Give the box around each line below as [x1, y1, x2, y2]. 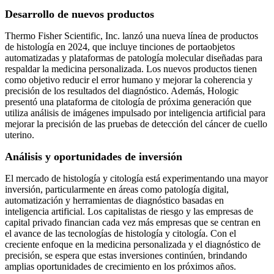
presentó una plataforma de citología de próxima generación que [5, 97, 251, 108]
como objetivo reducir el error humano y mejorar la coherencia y [5, 75, 253, 86]
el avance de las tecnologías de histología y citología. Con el [5, 228, 236, 239]
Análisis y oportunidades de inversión [5, 150, 182, 163]
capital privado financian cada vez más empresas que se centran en [5, 217, 261, 228]
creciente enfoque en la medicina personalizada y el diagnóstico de [5, 239, 261, 250]
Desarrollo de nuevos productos [5, 8, 154, 21]
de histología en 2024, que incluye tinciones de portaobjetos [5, 42, 235, 53]
